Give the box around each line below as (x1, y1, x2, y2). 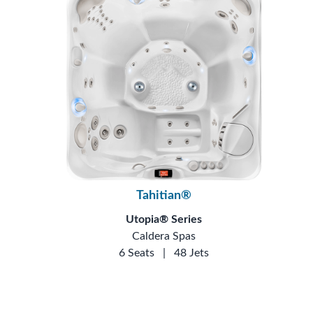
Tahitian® (136, 189, 192, 203)
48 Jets (174, 247, 210, 259)
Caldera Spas (132, 231, 196, 242)
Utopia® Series (126, 214, 203, 226)
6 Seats (119, 247, 155, 259)
